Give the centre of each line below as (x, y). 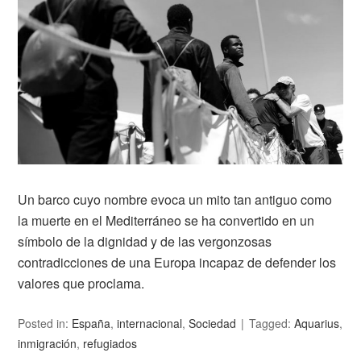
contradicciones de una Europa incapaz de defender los (177, 263)
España (91, 324)
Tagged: (272, 324)
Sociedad (213, 324)
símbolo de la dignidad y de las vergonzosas (145, 242)
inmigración (48, 344)
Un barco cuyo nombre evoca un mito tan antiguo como (175, 200)
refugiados (110, 344)
